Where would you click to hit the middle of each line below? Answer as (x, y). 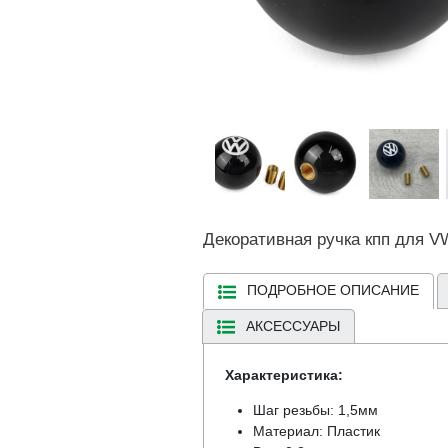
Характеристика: (283, 374)
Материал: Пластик (316, 430)
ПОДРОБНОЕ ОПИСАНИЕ (332, 290)
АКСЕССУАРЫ (292, 325)
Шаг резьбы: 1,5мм (315, 409)
